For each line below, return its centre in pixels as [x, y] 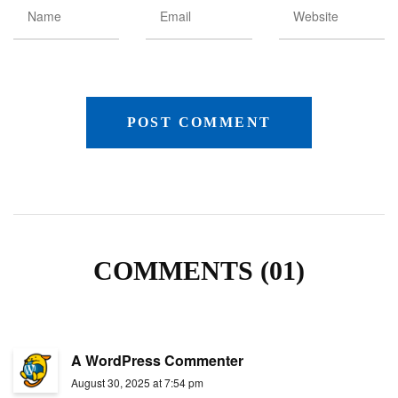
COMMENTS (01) [199, 270]
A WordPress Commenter [157, 360]
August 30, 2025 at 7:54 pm [137, 382]
